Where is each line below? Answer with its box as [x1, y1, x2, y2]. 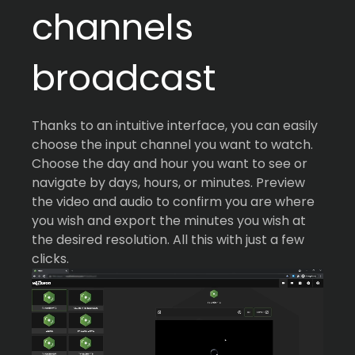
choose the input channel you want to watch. [32, 135, 313, 154]
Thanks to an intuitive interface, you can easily [32, 116, 318, 135]
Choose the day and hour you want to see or [32, 154, 307, 173]
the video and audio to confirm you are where [32, 192, 315, 211]
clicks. [32, 249, 69, 268]
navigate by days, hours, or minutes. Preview [32, 173, 305, 192]
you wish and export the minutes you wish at [32, 211, 306, 230]
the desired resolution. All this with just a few [32, 230, 304, 249]
